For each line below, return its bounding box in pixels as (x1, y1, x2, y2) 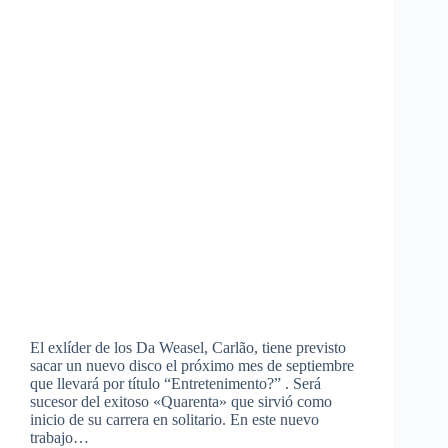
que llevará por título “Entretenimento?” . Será (30, 375, 321, 393)
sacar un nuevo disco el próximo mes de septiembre (30, 357, 354, 375)
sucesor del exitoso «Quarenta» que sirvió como (30, 393, 332, 411)
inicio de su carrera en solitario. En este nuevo (30, 411, 319, 429)
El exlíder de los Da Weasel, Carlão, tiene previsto (30, 339, 346, 357)
